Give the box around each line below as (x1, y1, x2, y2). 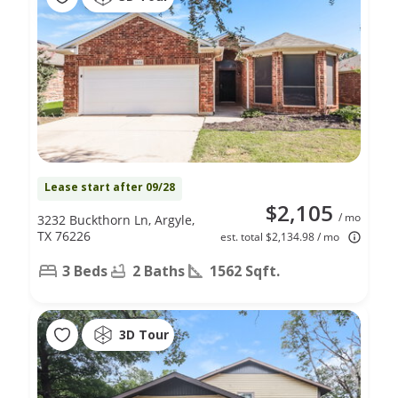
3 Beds (62, 260, 107, 281)
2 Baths (132, 260, 185, 281)
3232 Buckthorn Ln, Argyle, (37, 211, 195, 228)
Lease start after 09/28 (44, 179, 175, 195)
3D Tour (119, 326, 169, 344)
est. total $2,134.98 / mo (220, 228, 339, 244)
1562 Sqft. (210, 260, 280, 281)
